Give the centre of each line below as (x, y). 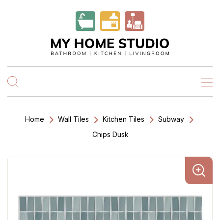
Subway (171, 119)
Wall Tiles (73, 119)
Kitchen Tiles (124, 119)
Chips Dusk (110, 134)
